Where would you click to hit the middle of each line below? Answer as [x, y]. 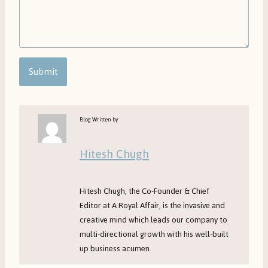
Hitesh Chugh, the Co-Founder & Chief [145, 191]
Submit [43, 72]
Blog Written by [99, 120]
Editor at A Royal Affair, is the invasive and [153, 205]
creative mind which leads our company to [154, 220]
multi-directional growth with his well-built [154, 234]
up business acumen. [116, 249]
